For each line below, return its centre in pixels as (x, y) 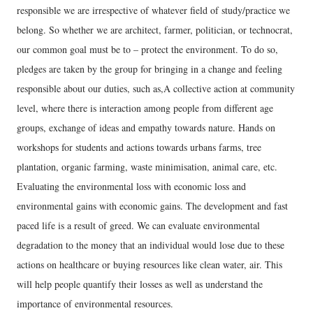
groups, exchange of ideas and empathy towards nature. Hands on (146, 128)
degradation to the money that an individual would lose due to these (151, 245)
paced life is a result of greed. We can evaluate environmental (138, 225)
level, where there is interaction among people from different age (145, 108)
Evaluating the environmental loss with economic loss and (131, 186)
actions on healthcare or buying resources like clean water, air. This (150, 264)
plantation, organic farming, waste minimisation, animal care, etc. (147, 167)
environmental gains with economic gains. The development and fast (152, 206)
